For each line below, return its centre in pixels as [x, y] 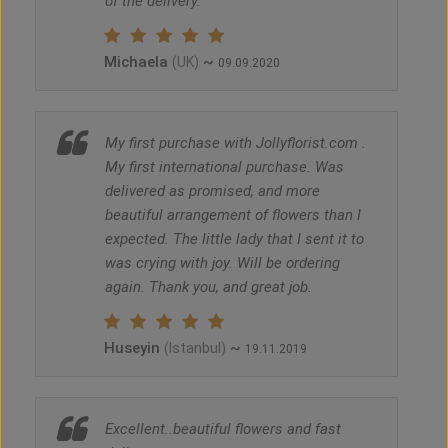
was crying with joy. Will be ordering [222, 263]
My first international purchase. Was [224, 167]
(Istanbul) [195, 348]
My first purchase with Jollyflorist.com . [235, 143]
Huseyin [134, 348]
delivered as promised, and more [212, 191]
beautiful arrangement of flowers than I [233, 215]
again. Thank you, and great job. [208, 287]
